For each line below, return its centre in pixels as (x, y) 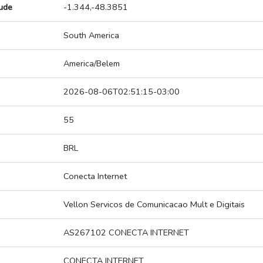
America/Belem (92, 64)
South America (91, 36)
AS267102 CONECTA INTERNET (126, 233)
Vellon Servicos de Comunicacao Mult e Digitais (154, 205)
